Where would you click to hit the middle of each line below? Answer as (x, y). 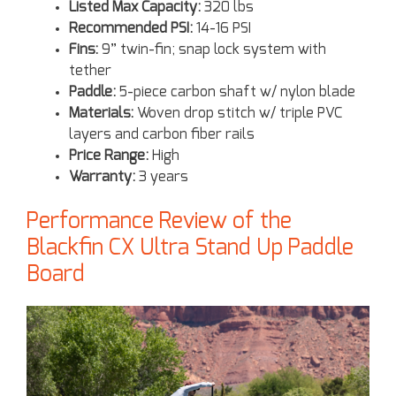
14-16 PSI (222, 28)
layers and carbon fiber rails (162, 134)
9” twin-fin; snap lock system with (212, 49)
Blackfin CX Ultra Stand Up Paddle (190, 247)
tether (90, 70)
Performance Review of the (159, 221)
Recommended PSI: (131, 28)
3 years (162, 176)
